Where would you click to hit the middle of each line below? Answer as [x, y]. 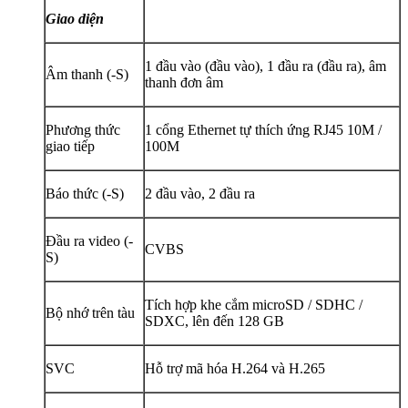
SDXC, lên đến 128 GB [214, 321]
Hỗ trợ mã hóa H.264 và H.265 [235, 368]
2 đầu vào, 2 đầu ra [200, 193]
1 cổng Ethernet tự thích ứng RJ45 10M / [263, 129]
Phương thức [83, 129]
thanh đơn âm [184, 82]
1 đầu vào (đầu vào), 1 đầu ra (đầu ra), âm [265, 66]
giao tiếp [70, 146]
